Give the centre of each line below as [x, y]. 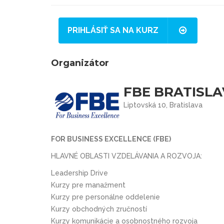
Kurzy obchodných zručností [99, 209]
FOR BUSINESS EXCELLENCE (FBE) [111, 139]
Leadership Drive [79, 173]
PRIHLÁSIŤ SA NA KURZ [113, 30]
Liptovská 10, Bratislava [163, 105]
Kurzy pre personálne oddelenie [105, 197]
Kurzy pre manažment [88, 185]
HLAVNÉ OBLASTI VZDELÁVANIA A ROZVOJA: [126, 156]
